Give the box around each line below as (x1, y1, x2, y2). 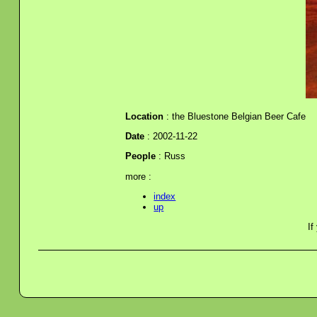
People (125, 151, 156, 162)
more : (125, 171, 152, 182)
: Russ (156, 151, 186, 162)
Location (125, 110, 164, 122)
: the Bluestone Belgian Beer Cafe (163, 110, 306, 122)
